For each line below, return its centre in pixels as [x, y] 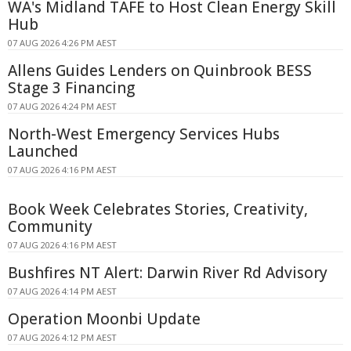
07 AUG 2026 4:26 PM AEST [62, 42]
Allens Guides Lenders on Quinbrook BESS [160, 70]
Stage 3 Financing [71, 87]
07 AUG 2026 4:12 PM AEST [62, 337]
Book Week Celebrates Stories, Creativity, [158, 209]
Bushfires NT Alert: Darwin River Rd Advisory [168, 272]
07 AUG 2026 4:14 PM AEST [62, 291]
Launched [43, 151]
